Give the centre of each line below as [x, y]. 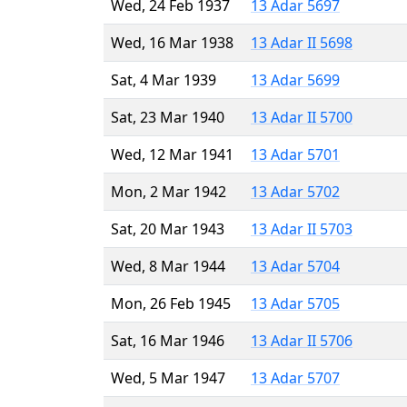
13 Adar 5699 [295, 79]
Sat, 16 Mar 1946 [168, 340]
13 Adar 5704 [295, 266]
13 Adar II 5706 [302, 340]
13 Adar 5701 [295, 154]
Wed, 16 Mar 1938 [172, 42]
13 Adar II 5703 [302, 228]
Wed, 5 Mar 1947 [168, 377]
